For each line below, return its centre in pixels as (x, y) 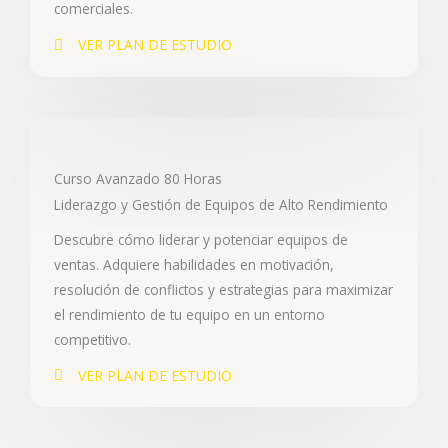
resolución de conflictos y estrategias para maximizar (223, 289)
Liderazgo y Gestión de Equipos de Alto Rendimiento (221, 204)
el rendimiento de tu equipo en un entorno (189, 314)
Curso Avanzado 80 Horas (138, 178)
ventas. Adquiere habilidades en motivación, (194, 264)
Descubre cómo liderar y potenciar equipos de (201, 239)
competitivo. (92, 339)
